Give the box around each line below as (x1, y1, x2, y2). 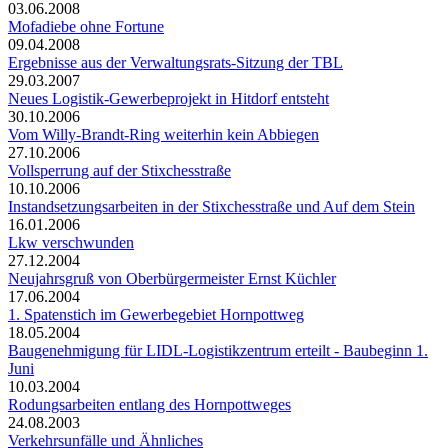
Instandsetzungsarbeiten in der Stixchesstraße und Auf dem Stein (8, 197, 415, 215)
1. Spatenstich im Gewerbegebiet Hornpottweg (8, 305, 304, 323)
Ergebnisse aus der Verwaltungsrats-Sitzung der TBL (8, 53, 343, 71)
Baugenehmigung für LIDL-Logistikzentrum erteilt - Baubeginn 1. (8, 341, 428, 359)
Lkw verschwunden (8, 233, 134, 251)
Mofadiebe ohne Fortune (8, 17, 164, 35)
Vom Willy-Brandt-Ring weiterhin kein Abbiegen (8, 125, 319, 143)
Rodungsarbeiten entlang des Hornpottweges (8, 395, 291, 413)
